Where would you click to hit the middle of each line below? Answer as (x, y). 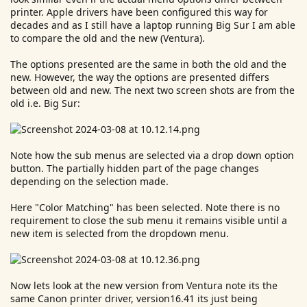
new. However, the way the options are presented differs (140, 77)
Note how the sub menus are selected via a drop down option (152, 155)
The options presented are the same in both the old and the (148, 64)
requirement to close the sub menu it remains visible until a (149, 220)
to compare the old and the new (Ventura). (108, 38)
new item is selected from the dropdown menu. (120, 233)
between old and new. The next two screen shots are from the (152, 90)
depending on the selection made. (89, 181)
